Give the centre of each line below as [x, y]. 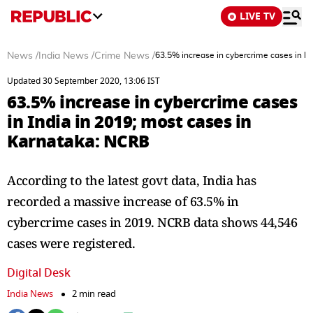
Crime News [122, 56]
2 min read [94, 294]
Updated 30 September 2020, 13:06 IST [83, 81]
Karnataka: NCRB [78, 141]
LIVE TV [257, 16]
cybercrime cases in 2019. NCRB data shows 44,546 [152, 222]
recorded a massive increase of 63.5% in [123, 201]
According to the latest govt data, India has [131, 180]
